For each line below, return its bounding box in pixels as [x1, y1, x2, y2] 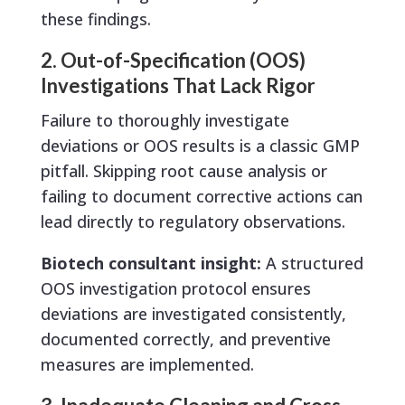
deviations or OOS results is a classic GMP [40, 135, 360, 157]
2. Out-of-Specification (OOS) [40, 48, 306, 73]
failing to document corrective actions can [40, 185, 363, 208]
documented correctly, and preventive [40, 328, 331, 351]
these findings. [40, 8, 151, 31]
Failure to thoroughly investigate [40, 109, 289, 132]
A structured [260, 252, 363, 275]
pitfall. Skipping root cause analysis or [40, 160, 327, 183]
